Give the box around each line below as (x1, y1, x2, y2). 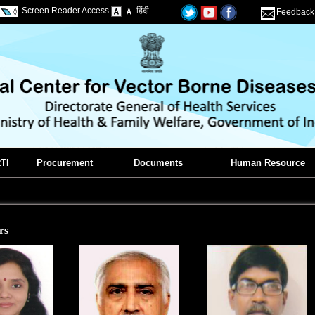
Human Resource (230, 157, 305, 168)
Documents (133, 157, 183, 168)
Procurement (36, 157, 93, 168)
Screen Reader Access (22, 6, 110, 16)
